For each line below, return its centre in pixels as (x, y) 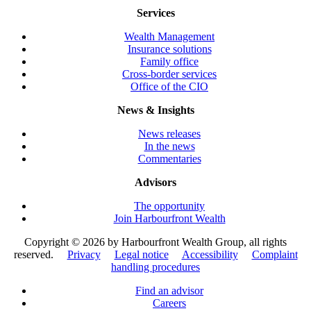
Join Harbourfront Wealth (169, 219)
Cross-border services (169, 74)
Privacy (84, 255)
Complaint (275, 255)
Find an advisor (169, 291)
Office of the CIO (169, 87)
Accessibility (210, 255)
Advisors (155, 183)
